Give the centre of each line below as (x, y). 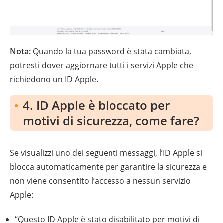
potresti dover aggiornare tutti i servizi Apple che (102, 65)
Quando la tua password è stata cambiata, (111, 52)
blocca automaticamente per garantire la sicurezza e (108, 167)
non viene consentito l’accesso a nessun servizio (100, 181)
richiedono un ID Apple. (54, 79)
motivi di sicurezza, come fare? (111, 121)
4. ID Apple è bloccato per (96, 105)
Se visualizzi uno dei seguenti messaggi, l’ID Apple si (106, 153)
